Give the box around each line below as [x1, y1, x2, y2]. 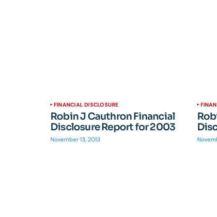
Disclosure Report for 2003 [50, 121, 176, 133]
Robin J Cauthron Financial [50, 110, 175, 123]
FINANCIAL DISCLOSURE [54, 101, 119, 108]
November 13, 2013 [50, 135, 100, 143]
